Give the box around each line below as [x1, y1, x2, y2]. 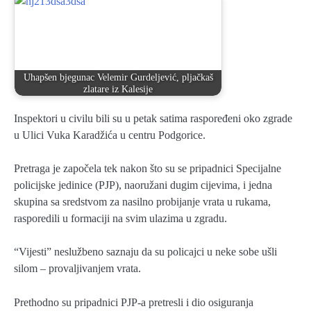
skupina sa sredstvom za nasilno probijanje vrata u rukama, [14, 196, 271, 208]
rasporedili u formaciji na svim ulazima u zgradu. [14, 212, 227, 225]
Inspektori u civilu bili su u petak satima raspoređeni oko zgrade [14, 112, 292, 125]
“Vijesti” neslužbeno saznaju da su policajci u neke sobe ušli [14, 246, 277, 258]
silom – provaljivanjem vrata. [14, 262, 141, 275]
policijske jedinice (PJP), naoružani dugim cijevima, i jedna [14, 179, 272, 192]
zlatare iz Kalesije [83, 83, 153, 94]
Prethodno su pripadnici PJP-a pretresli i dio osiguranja [14, 296, 253, 308]
